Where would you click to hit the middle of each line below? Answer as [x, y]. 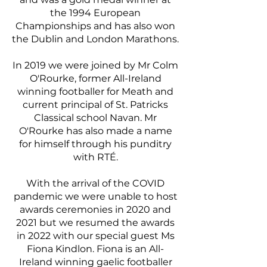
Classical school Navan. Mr [95, 118]
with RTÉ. [95, 157]
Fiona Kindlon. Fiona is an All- [95, 249]
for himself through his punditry [95, 144]
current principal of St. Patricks [95, 105]
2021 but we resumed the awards [95, 223]
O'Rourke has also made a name [95, 131]
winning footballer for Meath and [95, 91]
